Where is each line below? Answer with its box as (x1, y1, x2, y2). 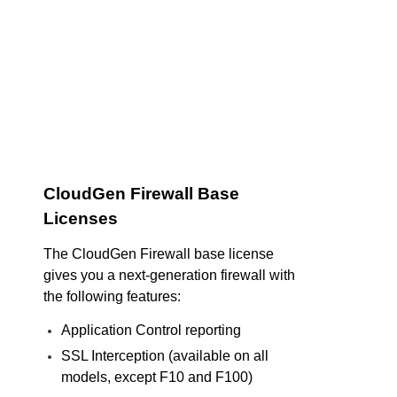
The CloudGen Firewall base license (43, 246, 274, 262)
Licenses (43, 209, 118, 229)
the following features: (43, 289, 181, 305)
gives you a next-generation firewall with (43, 268, 295, 284)
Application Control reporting (61, 323, 241, 339)
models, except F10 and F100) (61, 370, 253, 385)
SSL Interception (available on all (61, 348, 269, 364)
